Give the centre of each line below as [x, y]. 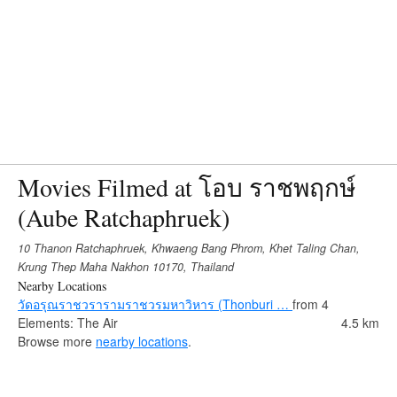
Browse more [57, 341]
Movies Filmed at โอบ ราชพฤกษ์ [187, 187]
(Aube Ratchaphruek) [124, 217]
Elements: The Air [68, 322]
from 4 [311, 304]
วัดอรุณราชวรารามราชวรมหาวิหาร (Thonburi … [155, 304]
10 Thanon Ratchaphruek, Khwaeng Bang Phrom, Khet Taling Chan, [189, 248]
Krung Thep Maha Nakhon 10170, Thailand [126, 266]
